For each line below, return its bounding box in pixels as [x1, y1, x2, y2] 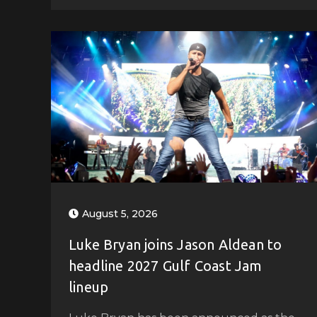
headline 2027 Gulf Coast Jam [69, 257, 263, 274]
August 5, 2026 [82, 207, 158, 220]
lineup [69, 278, 109, 295]
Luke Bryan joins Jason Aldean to [69, 236, 282, 253]
